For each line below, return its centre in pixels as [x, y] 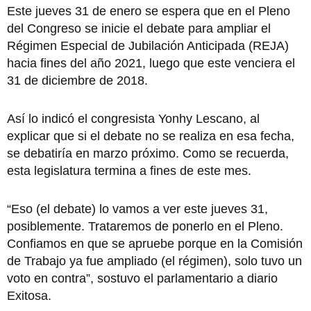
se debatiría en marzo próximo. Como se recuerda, [148, 153]
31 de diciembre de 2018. [77, 80]
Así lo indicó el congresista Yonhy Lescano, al [133, 118]
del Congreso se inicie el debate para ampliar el [139, 28]
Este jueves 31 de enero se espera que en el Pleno [149, 11]
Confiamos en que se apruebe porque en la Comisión [155, 243]
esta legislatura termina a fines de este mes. [129, 170]
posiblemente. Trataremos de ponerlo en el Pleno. [145, 226]
